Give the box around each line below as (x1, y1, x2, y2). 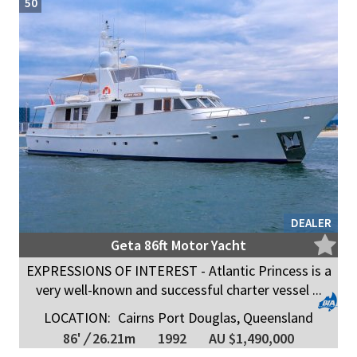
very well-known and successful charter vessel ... (35, 280, 322, 299)
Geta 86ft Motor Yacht (111, 236, 246, 254)
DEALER (291, 215, 331, 230)
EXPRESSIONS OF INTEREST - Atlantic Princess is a (25, 261, 331, 280)
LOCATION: (44, 308, 111, 327)
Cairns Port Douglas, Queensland (115, 308, 313, 327)
